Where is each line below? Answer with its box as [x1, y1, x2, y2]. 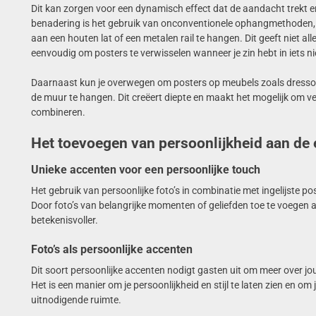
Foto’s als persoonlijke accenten [30, 242, 193, 256]
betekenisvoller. [30, 214, 98, 226]
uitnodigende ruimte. [30, 293, 121, 305]
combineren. [30, 106, 85, 118]
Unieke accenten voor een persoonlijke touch [30, 162, 260, 176]
